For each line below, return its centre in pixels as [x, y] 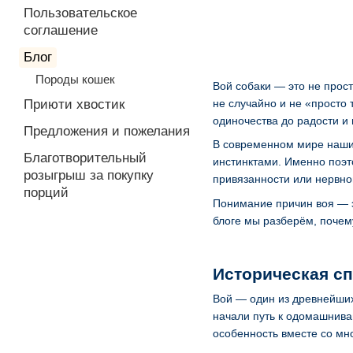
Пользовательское [80, 13]
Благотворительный [85, 158]
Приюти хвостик [74, 104]
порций [46, 193]
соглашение [61, 30]
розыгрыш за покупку [89, 175]
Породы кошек [75, 79]
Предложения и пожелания [107, 131]
